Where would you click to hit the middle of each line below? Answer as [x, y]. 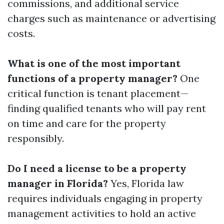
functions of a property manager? [92, 78]
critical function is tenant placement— [98, 93]
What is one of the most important [94, 63]
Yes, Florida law [146, 183]
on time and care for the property [87, 123]
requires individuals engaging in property [105, 198]
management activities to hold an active [102, 213]
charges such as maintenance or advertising [111, 18]
